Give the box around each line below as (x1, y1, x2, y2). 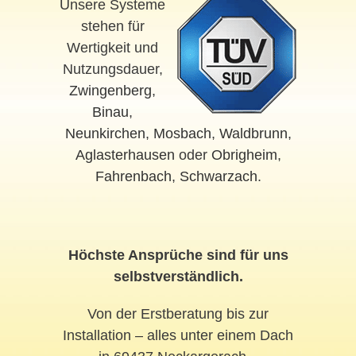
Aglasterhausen (75, 147, 175, 163)
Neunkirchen (64, 126, 145, 141)
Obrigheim (211, 147, 277, 163)
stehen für (80, 18, 145, 34)
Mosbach (153, 126, 211, 141)
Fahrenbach (95, 168, 172, 184)
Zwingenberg (69, 83, 152, 99)
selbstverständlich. (113, 269, 243, 284)
